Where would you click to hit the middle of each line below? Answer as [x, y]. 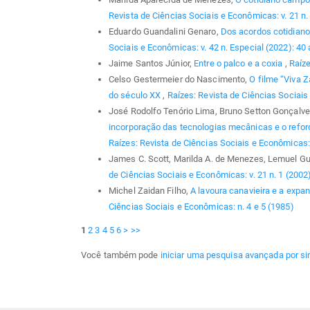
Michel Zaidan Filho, [150, 190]
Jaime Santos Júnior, [152, 63]
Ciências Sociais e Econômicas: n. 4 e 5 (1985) [201, 206]
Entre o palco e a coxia [239, 63]
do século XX [136, 95]
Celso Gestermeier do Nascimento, [179, 79]
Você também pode [121, 255]
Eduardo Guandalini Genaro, [165, 31]
